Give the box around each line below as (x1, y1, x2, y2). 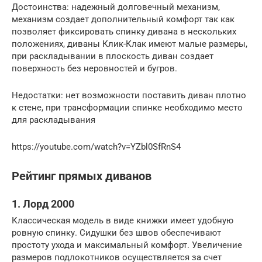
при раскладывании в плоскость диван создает (12, 50, 213, 61)
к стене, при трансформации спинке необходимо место (12, 102, 243, 113)
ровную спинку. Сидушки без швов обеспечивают (12, 227, 221, 238)
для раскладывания (12, 114, 95, 125)
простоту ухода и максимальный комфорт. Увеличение (12, 239, 242, 250)
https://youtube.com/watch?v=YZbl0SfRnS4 (12, 141, 181, 152)
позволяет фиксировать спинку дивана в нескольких (12, 26, 236, 37)
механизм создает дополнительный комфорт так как (12, 13, 237, 25)
